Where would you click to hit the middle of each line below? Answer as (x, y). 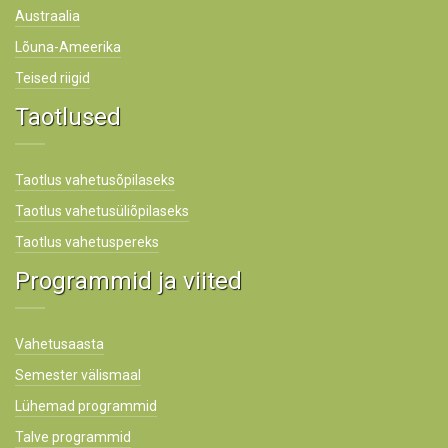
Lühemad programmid (86, 406)
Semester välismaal (78, 375)
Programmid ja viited (128, 281)
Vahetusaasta (59, 344)
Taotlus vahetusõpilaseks (95, 180)
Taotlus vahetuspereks (87, 242)
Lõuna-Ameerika (68, 47)
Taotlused (68, 117)
